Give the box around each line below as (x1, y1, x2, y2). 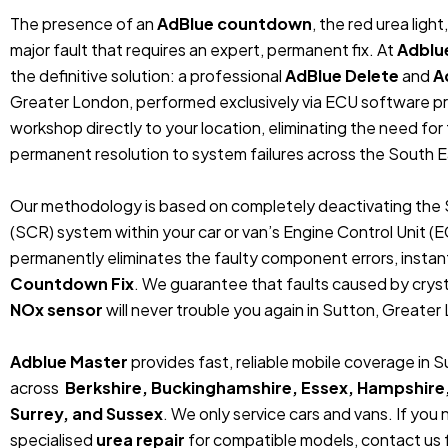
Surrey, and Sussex (10, 402, 163, 424)
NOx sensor (10, 298, 103, 320)
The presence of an (10, 12, 157, 34)
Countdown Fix (10, 272, 134, 294)
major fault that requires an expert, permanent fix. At (10, 38, 397, 60)
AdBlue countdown (157, 12, 312, 34)
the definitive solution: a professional (10, 64, 285, 86)
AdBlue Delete (285, 64, 399, 86)
